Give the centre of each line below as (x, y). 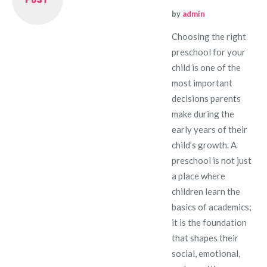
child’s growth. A (204, 145)
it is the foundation (209, 222)
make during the (203, 114)
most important (202, 83)
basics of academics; (212, 207)
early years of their (210, 129)
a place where (199, 176)
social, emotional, (206, 253)
